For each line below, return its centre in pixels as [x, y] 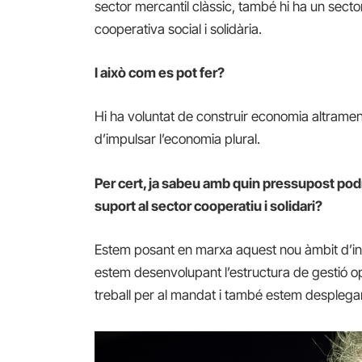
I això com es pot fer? [160, 73]
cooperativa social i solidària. [179, 29]
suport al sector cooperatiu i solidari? [209, 206]
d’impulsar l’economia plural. [178, 139]
